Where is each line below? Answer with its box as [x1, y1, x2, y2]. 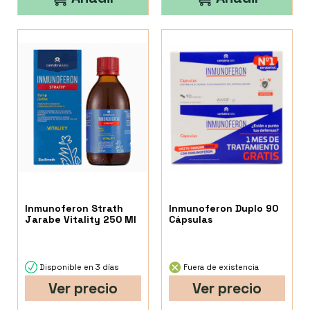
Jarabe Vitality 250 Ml [25, 213, 136, 226]
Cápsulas [169, 213, 213, 226]
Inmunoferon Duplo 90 [169, 202, 279, 215]
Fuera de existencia [181, 262, 259, 272]
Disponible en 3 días [37, 262, 118, 272]
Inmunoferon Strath [25, 202, 123, 215]
